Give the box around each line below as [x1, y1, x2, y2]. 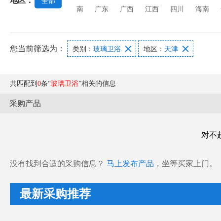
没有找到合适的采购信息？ [10, 159, 107, 168]
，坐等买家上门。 [154, 159, 217, 168]
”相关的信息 [78, 80, 116, 87]
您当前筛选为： [10, 44, 67, 53]
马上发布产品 [107, 159, 154, 168]
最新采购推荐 [20, 187, 91, 200]
